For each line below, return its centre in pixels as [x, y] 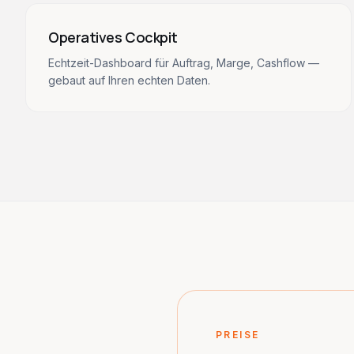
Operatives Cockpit [113, 37]
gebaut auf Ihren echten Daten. [129, 80]
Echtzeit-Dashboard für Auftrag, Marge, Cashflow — [184, 63]
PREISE [238, 335]
